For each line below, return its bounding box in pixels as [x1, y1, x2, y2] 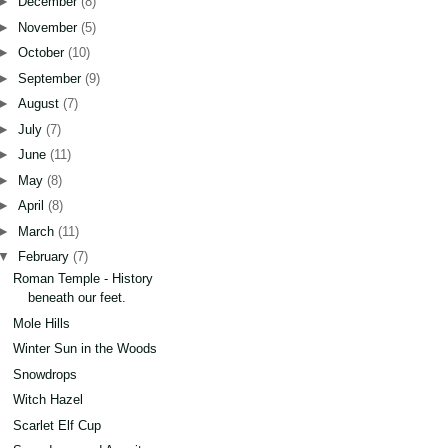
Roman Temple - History [13, 271, 154, 287]
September [17, 70, 85, 86]
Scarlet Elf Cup [13, 417, 102, 433]
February [17, 249, 73, 265]
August [17, 96, 63, 112]
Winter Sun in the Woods [13, 341, 158, 357]
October [17, 45, 68, 61]
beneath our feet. [28, 290, 127, 306]
